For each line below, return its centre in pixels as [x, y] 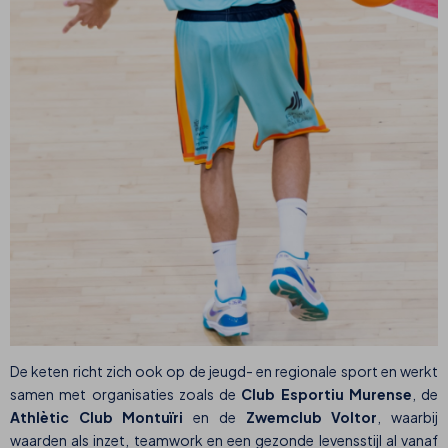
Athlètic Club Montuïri [102, 417]
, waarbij [408, 417]
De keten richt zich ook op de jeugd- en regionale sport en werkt [224, 371]
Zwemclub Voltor [311, 417]
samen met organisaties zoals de [126, 394]
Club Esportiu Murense [326, 394]
